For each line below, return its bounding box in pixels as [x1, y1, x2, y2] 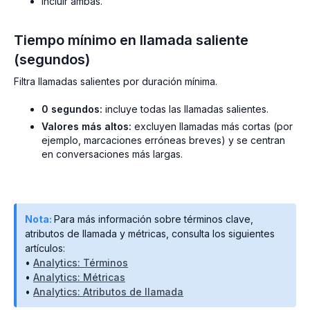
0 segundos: [42, 103, 105, 116]
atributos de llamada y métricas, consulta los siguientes [25, 228, 275, 240]
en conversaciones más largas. [42, 148, 183, 161]
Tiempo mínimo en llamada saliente [14, 32, 248, 49]
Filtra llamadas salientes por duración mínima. [14, 75, 217, 88]
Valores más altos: [42, 120, 131, 133]
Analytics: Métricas [33, 271, 125, 284]
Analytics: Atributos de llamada [33, 286, 183, 298]
